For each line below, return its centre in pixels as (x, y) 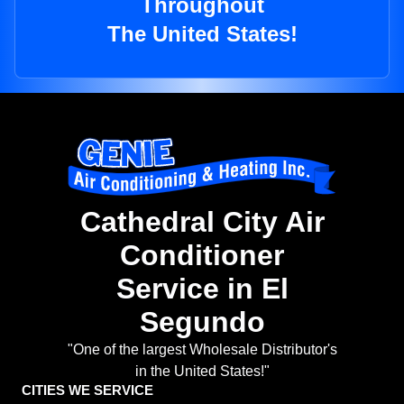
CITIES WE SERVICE (87, 390)
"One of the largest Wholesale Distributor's (202, 350)
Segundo (202, 322)
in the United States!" (202, 372)
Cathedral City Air (202, 222)
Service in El (202, 289)
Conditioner (202, 256)
